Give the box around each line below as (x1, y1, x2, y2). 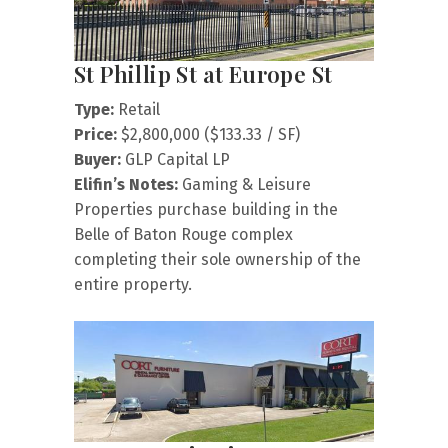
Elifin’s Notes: (74, 174, 178, 194)
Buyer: (74, 149, 121, 169)
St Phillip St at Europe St (74, 58, 333, 89)
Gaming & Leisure (178, 174, 311, 194)
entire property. (74, 274, 192, 294)
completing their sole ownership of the (74, 249, 361, 269)
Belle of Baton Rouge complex (74, 224, 293, 244)
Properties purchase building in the (74, 199, 338, 219)
